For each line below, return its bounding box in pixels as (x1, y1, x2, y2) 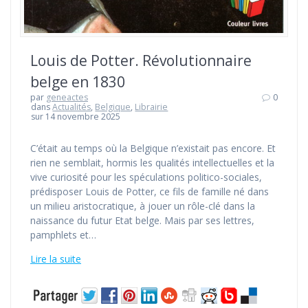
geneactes (46, 91, 88, 104)
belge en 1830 (30, 72, 125, 92)
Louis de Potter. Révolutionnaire (30, 51, 252, 71)
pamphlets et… (30, 228, 96, 242)
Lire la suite (30, 252, 81, 266)
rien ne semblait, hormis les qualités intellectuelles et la (30, 156, 274, 170)
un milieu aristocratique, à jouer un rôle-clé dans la (30, 199, 255, 213)
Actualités (52, 101, 91, 113)
